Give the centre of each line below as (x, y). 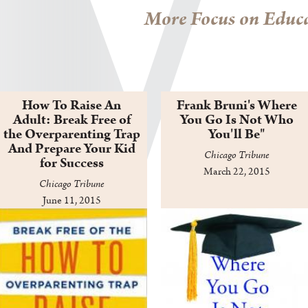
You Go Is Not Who (236, 120)
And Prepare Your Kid (71, 149)
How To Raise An (71, 106)
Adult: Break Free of (71, 120)
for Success (71, 163)
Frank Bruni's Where (236, 106)
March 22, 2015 (236, 172)
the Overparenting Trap (71, 134)
